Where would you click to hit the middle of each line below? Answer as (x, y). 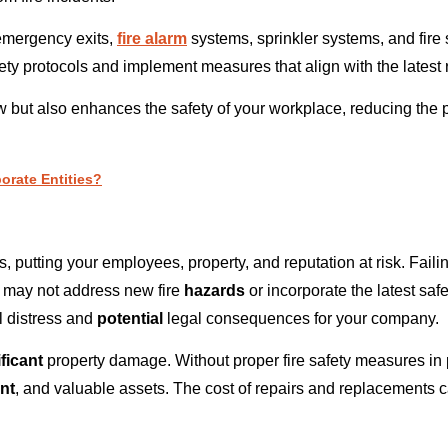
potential (130, 319)
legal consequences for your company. (301, 319)
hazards (214, 291)
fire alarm (152, 39)
